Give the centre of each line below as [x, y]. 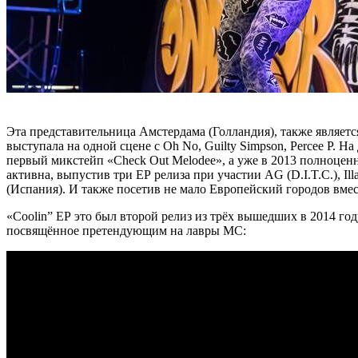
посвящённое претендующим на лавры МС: [126, 231]
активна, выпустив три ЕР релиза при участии [135, 175]
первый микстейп [57, 161]
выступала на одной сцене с [85, 146]
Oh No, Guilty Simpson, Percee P [248, 146]
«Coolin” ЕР [39, 217]
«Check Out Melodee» [165, 161]
